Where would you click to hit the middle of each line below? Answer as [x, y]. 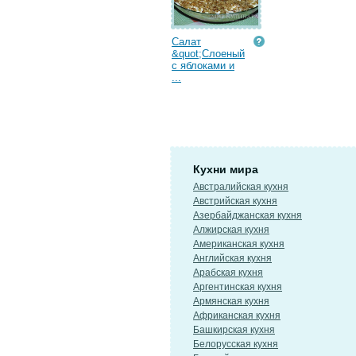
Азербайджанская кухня [248, 215]
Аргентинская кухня [238, 287]
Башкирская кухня [234, 330]
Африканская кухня [237, 315]
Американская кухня [239, 244]
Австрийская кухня [235, 201]
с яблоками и [203, 66]
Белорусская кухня [236, 344]
